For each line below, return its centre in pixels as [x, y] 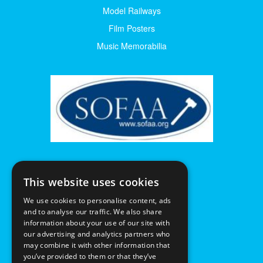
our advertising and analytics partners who [97, 234]
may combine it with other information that [97, 245]
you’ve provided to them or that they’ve [90, 256]
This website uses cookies [91, 182]
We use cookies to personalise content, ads [97, 200]
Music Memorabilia [131, 45]
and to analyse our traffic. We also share [93, 212]
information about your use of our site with [97, 223]
